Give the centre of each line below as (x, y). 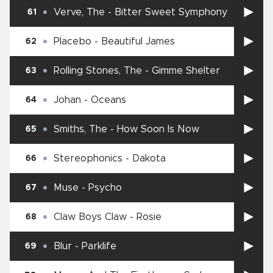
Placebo (73, 42)
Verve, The (79, 12)
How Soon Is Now (158, 129)
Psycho (105, 188)
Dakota (149, 159)
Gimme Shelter (186, 71)
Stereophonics (88, 159)
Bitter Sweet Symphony (171, 12)
